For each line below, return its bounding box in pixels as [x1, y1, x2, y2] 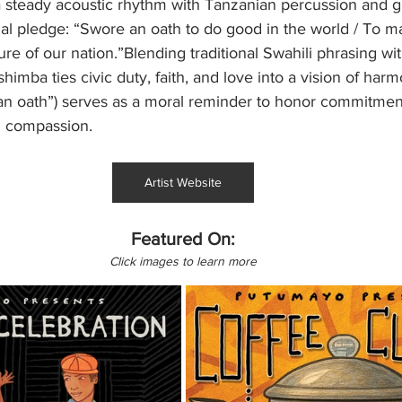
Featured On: [131, 229, 235, 249]
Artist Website [144, 175, 222, 190]
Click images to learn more [109, 254, 257, 269]
